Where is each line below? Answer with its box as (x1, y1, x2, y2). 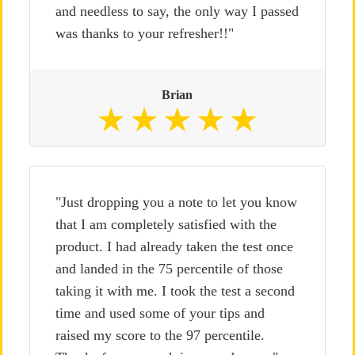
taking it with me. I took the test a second (55, 283, 295, 299)
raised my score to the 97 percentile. (55, 327, 265, 343)
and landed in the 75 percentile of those (55, 261, 283, 277)
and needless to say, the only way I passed (55, 3, 299, 19)
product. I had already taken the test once (55, 239, 293, 254)
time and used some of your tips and (55, 305, 265, 321)
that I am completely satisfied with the (55, 216, 277, 232)
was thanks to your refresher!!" (55, 25, 234, 41)
